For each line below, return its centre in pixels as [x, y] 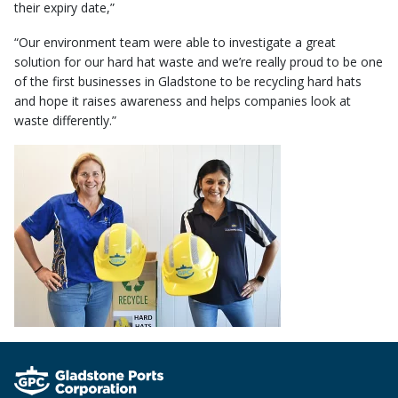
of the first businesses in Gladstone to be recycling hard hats [188, 81]
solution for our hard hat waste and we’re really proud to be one [199, 61]
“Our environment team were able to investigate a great [175, 42]
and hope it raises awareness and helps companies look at [183, 100]
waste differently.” [65, 120]
